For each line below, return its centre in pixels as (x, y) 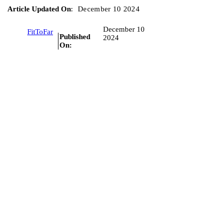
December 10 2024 (109, 9)
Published (75, 36)
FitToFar (40, 32)
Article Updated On (39, 9)
